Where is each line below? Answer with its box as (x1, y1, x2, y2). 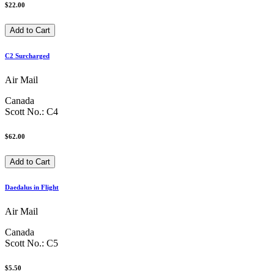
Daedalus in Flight (5, 183, 59, 191)
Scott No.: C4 (5, 106, 58, 117)
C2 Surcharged (5, 51, 50, 59)
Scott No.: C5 (5, 237, 58, 248)
